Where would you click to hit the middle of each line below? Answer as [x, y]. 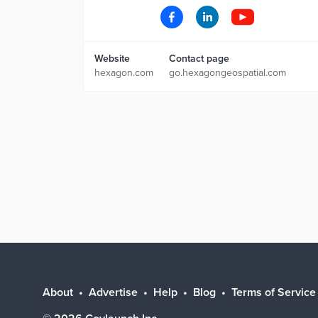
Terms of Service [274, 292]
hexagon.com [124, 73]
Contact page [199, 59]
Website [112, 59]
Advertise [113, 292]
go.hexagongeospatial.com [227, 73]
